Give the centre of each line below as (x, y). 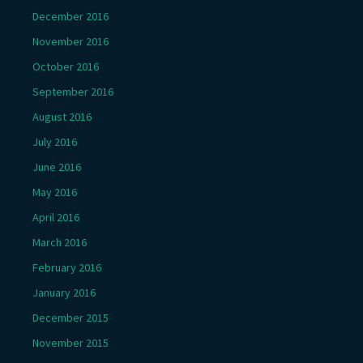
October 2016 (66, 66)
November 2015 (70, 343)
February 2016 (67, 267)
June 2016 (57, 167)
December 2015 (70, 318)
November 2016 (70, 41)
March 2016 (60, 242)
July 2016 (55, 142)
